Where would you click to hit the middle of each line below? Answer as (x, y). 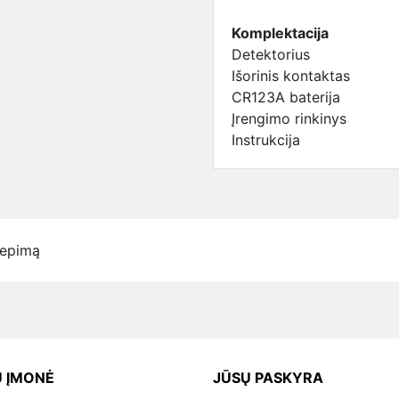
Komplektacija (280, 33)
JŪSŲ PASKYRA (268, 378)
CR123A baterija (286, 97)
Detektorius (271, 54)
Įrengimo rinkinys (289, 118)
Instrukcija (266, 140)
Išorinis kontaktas (291, 76)
